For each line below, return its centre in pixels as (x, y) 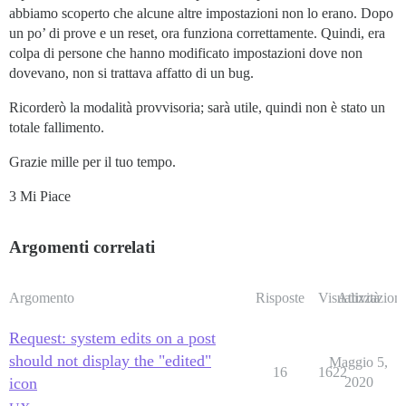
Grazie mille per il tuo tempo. (92, 162)
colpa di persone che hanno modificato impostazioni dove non (186, 53)
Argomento (42, 298)
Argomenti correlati (82, 247)
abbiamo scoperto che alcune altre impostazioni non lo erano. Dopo (201, 14)
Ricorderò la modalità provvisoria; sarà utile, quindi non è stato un (197, 108)
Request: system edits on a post (112, 338)
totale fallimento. (57, 128)
